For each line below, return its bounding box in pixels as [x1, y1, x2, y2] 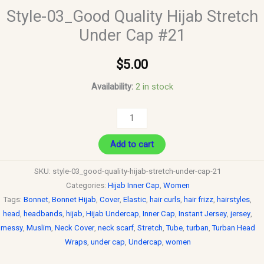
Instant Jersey [179, 209, 227, 219]
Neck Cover [54, 223, 94, 233]
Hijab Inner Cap [107, 181, 160, 190]
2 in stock [135, 81, 173, 92]
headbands [24, 209, 62, 219]
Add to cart [110, 138, 154, 150]
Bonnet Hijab [52, 195, 96, 204]
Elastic [123, 195, 146, 204]
